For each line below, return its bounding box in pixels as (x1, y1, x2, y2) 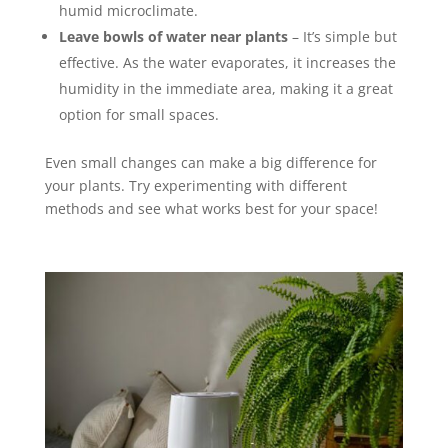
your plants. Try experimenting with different (44, 176, 347, 196)
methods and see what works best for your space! (44, 199, 378, 219)
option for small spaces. (58, 105, 219, 125)
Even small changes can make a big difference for (44, 153, 377, 173)
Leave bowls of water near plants (58, 27, 288, 47)
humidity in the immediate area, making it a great (58, 79, 393, 99)
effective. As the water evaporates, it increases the (58, 53, 396, 73)
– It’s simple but (287, 27, 397, 47)
